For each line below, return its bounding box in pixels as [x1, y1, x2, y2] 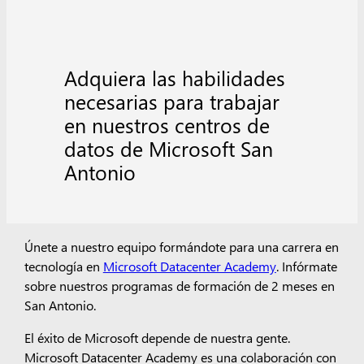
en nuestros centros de [64, 110, 271, 138]
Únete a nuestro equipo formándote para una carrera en [24, 237, 339, 256]
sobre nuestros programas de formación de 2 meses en [24, 276, 335, 295]
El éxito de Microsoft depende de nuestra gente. [24, 328, 290, 347]
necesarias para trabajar [64, 87, 280, 115]
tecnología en [24, 257, 103, 275]
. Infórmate [275, 257, 337, 275]
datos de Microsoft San [64, 134, 274, 162]
